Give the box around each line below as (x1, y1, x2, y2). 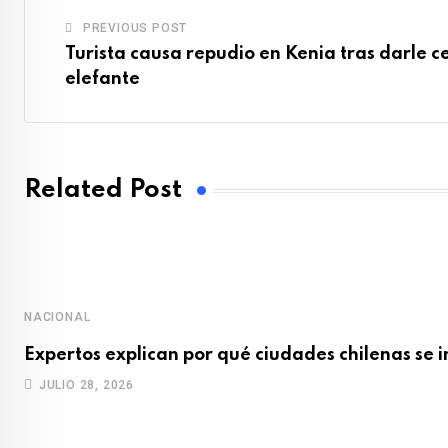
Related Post (24, 178, 182, 204)
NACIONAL (24, 309, 91, 324)
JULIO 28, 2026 (38, 377, 135, 392)
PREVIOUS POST (82, 20, 188, 35)
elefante (65, 69, 140, 88)
